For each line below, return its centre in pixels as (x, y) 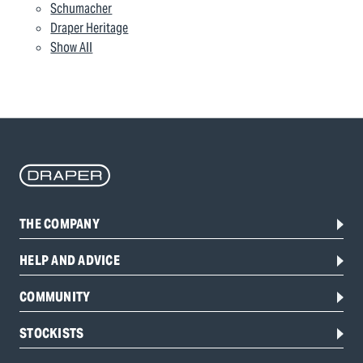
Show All (72, 47)
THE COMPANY (60, 224)
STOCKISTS (52, 333)
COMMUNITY (55, 297)
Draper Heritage (90, 28)
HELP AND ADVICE (70, 261)
